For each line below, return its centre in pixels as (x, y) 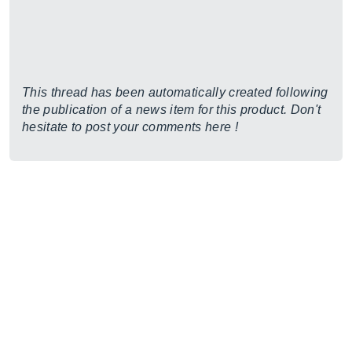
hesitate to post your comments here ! (130, 127)
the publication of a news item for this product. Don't (172, 110)
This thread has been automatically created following (175, 92)
